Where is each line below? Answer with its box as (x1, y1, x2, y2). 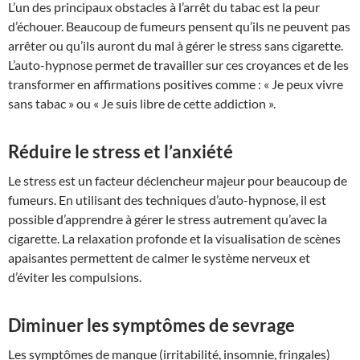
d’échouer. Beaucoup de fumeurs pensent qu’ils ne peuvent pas (8, 18, 350, 34)
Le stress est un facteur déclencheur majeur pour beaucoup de (8, 173, 347, 188)
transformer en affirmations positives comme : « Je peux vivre (8, 76, 343, 92)
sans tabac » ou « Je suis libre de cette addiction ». (8, 96, 276, 111)
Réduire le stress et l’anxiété (8, 141, 233, 162)
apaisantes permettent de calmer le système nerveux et (8, 250, 310, 265)
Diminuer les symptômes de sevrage (8, 314, 295, 336)
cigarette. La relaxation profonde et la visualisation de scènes (8, 231, 341, 246)
